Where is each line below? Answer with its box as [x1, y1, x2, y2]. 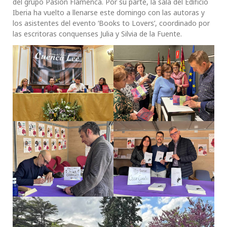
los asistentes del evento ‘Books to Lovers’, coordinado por [13, 18, 210, 28]
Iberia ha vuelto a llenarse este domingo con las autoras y [13, 8, 205, 18]
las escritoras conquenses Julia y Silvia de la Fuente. [13, 29, 182, 39]
